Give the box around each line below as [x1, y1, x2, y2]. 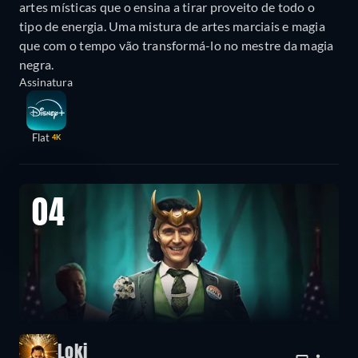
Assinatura [19, 75, 73, 89]
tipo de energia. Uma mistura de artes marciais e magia [19, 18, 325, 34]
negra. [19, 57, 54, 73]
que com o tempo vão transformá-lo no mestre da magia [19, 38, 334, 54]
